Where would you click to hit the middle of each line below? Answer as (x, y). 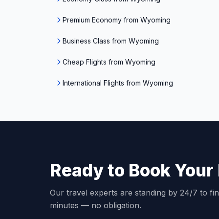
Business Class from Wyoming (111, 41)
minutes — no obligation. (96, 205)
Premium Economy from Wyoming (117, 20)
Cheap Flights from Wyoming (109, 62)
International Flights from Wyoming (118, 83)
